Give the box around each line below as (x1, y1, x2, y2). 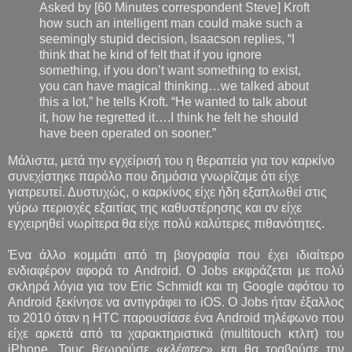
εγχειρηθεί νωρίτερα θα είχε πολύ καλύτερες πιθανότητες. (8, 217, 324, 231)
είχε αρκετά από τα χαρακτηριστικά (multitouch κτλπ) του (8, 327, 344, 341)
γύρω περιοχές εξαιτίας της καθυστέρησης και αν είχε (8, 201, 302, 215)
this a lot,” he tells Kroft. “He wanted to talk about (39, 94, 306, 108)
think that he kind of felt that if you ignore (39, 47, 262, 61)
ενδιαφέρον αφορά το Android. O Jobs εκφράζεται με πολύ (8, 264, 344, 278)
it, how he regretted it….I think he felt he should (39, 110, 299, 124)
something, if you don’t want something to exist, (39, 63, 301, 77)
